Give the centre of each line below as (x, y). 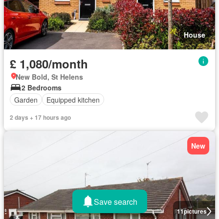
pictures (195, 211)
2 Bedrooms (42, 88)
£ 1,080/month (49, 64)
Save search (115, 201)
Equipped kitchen (73, 99)
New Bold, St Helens (49, 77)
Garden (26, 99)
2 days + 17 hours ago (40, 118)
